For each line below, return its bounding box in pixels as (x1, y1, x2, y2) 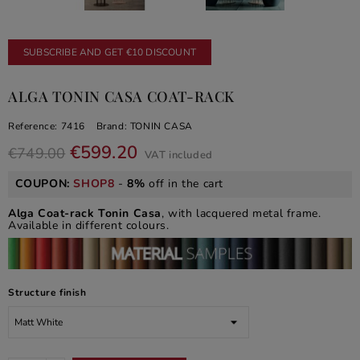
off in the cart (145, 176, 223, 192)
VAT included (144, 148, 213, 163)
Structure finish (8, 285, 87, 299)
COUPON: (14, 176, 74, 192)
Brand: (96, 120, 128, 133)
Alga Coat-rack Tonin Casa (8, 205, 162, 221)
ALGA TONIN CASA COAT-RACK (8, 87, 235, 107)
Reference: (8, 120, 58, 133)
